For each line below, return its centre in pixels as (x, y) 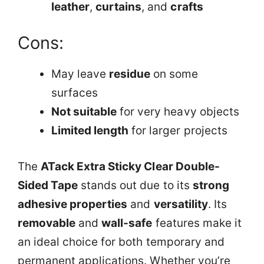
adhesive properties (73, 204)
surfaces (75, 93)
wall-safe (127, 223)
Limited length (90, 131)
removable (47, 223)
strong (211, 185)
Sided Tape (48, 185)
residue (130, 74)
